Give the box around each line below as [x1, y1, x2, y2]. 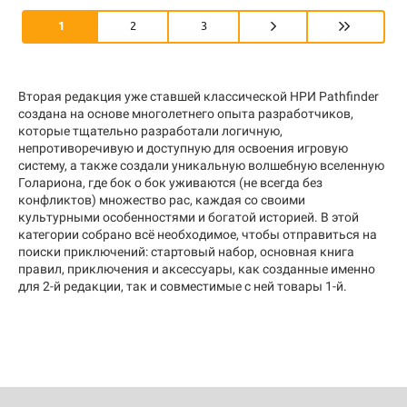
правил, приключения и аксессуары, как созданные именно [18, 261, 375, 276]
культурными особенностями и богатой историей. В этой [18, 209, 359, 224]
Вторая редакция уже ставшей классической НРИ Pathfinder [18, 88, 379, 104]
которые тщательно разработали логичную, [18, 123, 283, 138]
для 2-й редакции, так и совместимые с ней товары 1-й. [18, 278, 347, 293]
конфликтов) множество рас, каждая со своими [18, 192, 305, 207]
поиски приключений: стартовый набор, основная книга [18, 243, 354, 259]
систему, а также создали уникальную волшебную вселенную [18, 157, 384, 173]
